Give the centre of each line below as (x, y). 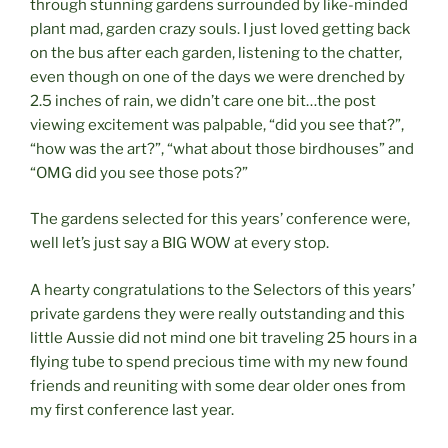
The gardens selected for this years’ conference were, (220, 219)
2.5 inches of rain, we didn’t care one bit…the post (203, 100)
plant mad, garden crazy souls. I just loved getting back (220, 28)
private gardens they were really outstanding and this (217, 313)
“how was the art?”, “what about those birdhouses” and (222, 148)
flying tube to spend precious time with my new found (219, 361)
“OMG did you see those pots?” (139, 172)
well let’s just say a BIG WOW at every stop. (179, 243)
